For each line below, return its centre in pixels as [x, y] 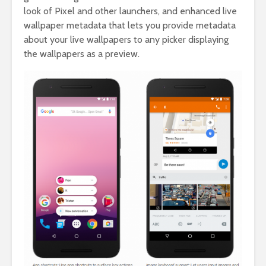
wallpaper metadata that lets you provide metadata [130, 26]
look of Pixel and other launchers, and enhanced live [130, 11]
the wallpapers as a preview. [82, 54]
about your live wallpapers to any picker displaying [126, 40]
